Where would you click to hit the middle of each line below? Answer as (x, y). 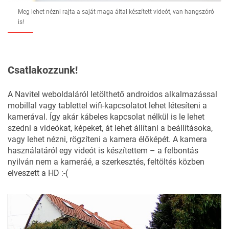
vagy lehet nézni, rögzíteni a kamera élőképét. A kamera (107, 139)
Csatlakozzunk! (43, 70)
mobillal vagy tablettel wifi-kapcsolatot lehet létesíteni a (107, 105)
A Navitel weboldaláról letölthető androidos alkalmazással (112, 94)
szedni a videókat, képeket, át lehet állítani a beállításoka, (110, 128)
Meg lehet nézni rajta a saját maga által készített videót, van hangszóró (116, 12)
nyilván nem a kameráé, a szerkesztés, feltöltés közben (106, 162)
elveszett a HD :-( (38, 173)
